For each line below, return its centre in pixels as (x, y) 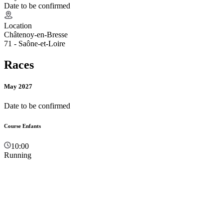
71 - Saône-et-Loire (35, 43)
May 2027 (18, 86)
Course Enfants (22, 126)
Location (18, 25)
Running (18, 155)
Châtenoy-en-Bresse (36, 34)
